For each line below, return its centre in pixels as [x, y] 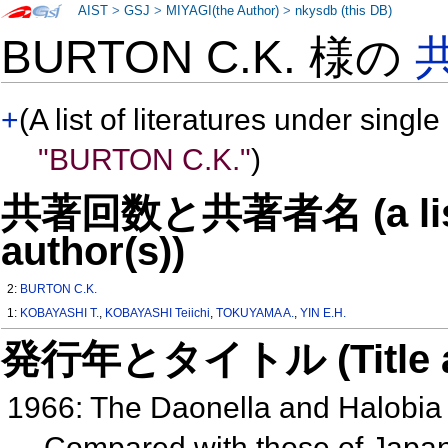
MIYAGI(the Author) [223, 11]
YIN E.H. [323, 313]
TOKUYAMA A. [255, 313]
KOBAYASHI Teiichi [158, 313]
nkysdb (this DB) [344, 11]
